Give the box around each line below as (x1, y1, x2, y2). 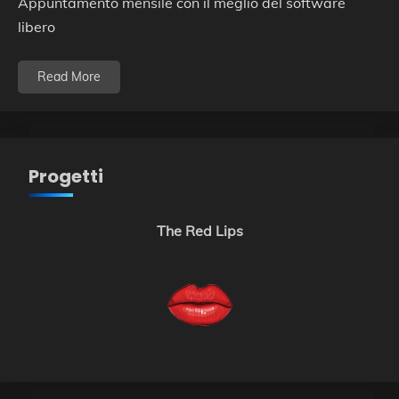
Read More (37, 69, 101, 85)
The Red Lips (156, 222, 243, 240)
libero (18, 18, 55, 37)
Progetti (28, 164, 103, 190)
